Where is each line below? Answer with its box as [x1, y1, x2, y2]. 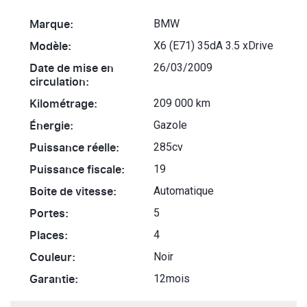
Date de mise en [29, 60, 114, 75]
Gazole [153, 119, 187, 132]
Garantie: [29, 271, 78, 286]
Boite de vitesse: [29, 184, 116, 199]
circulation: [29, 74, 89, 89]
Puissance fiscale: [29, 162, 125, 177]
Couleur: [29, 249, 75, 265]
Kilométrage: [29, 96, 97, 111]
